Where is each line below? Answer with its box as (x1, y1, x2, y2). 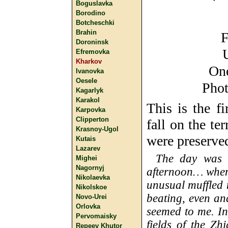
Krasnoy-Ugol (76, 125, 119, 133)
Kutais (76, 135, 96, 142)
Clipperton (76, 116, 109, 123)
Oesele (76, 77, 97, 84)
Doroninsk (76, 38, 108, 46)
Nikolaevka (76, 174, 110, 181)
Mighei (76, 154, 97, 162)
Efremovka (76, 48, 109, 55)
